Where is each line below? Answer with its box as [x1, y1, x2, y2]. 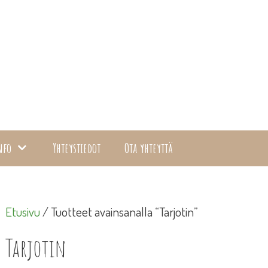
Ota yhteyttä [124, 139, 173, 157]
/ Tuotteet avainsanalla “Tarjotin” [40, 203, 198, 220]
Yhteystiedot [52, 139, 100, 157]
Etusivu [5, 203, 40, 220]
